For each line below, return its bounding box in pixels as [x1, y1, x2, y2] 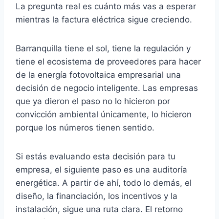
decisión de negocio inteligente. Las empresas [16, 83, 198, 93]
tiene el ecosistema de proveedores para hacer [16, 57, 201, 66]
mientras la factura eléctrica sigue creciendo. [16, 15, 192, 24]
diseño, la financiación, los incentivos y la [16, 191, 177, 201]
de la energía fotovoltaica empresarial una [16, 70, 181, 80]
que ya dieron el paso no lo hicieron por [16, 96, 170, 106]
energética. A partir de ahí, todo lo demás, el [16, 178, 192, 188]
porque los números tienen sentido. [16, 123, 154, 132]
